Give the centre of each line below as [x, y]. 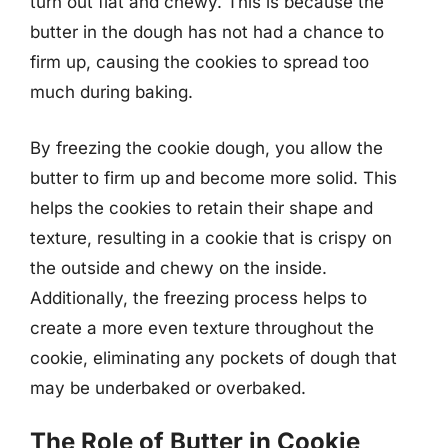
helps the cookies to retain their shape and [201, 207]
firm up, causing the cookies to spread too [199, 62]
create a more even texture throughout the [202, 327]
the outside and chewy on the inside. [178, 267]
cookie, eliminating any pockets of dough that [213, 357]
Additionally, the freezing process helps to [198, 297]
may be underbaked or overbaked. [168, 387]
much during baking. [111, 92]
